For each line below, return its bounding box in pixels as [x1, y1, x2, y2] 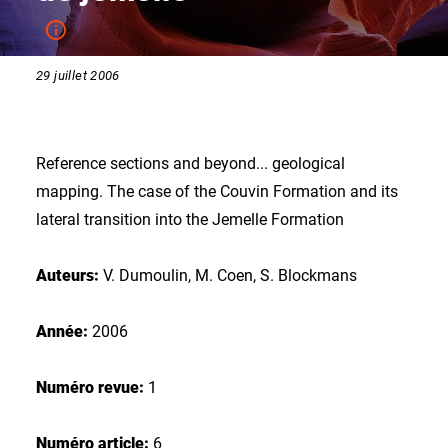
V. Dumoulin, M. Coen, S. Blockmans [99, 266, 357, 285]
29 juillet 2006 [36, 68, 120, 83]
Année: [36, 322, 92, 341]
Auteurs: [36, 266, 99, 285]
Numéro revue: [36, 378, 144, 397]
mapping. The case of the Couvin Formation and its [36, 182, 398, 201]
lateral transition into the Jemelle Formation [36, 210, 344, 229]
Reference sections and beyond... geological [36, 154, 345, 173]
